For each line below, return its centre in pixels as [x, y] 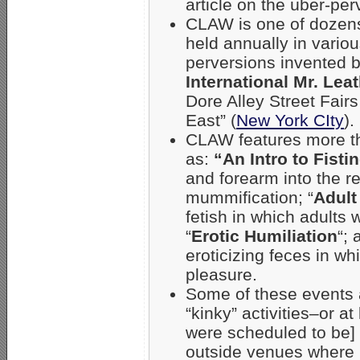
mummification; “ [250, 197]
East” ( [211, 120]
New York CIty [290, 120]
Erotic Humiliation [264, 236]
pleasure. [221, 274]
